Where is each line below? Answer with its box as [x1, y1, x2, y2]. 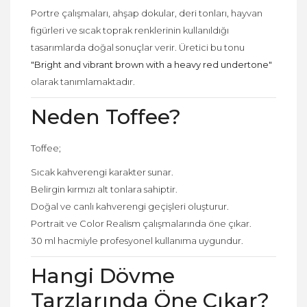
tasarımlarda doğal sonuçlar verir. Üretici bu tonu [31, 41, 245, 53]
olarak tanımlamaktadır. [31, 75, 135, 87]
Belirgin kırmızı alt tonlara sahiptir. [31, 183, 177, 195]
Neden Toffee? [31, 103, 181, 130]
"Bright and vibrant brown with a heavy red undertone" [31, 58, 272, 70]
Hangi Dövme [31, 262, 175, 288]
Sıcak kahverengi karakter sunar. [31, 166, 173, 177]
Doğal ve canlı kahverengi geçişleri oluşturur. [31, 200, 229, 212]
